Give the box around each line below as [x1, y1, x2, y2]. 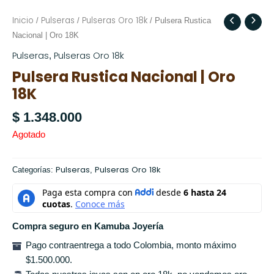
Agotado [12, 130, 45, 140]
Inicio [12, 15, 34, 27]
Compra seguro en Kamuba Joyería [12, 221, 163, 232]
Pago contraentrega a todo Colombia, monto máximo [25, 240, 236, 251]
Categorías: [12, 165, 56, 174]
